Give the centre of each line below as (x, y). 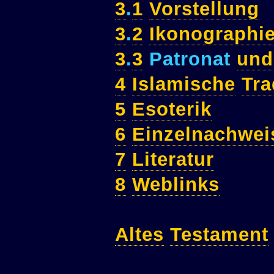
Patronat (190, 59)
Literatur (173, 159)
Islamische (184, 84)
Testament (219, 234)
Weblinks (176, 184)
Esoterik (172, 109)
